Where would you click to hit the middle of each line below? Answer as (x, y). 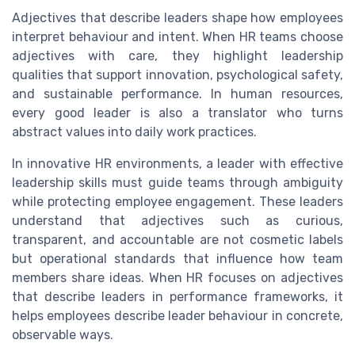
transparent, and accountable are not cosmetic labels (177, 240)
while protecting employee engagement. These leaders (177, 202)
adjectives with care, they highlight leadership (177, 56)
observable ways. (63, 335)
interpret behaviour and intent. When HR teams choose (177, 37)
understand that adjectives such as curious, (177, 221)
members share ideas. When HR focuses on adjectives (177, 278)
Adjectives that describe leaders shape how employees (177, 18)
